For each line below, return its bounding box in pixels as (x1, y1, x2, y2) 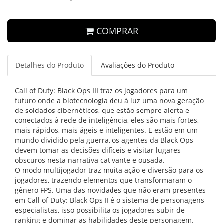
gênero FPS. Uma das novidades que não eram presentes (15, 185, 206, 195)
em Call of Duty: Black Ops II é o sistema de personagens (15, 195, 204, 205)
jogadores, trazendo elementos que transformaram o (15, 175, 192, 185)
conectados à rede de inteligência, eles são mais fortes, (15, 115, 199, 125)
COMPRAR (96, 25, 138, 37)
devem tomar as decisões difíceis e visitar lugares (15, 145, 181, 155)
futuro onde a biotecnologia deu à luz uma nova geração (15, 96, 204, 105)
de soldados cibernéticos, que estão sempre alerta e (15, 106, 189, 115)
